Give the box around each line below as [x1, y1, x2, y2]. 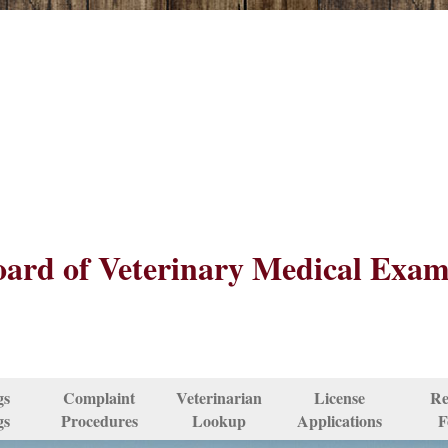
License [313, 385, 365, 409]
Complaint [63, 385, 135, 409]
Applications [296, 408, 382, 432]
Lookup [192, 408, 246, 432]
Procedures [60, 408, 138, 432]
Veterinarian [176, 385, 262, 409]
